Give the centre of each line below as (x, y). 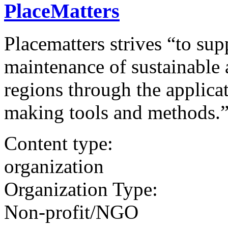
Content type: (59, 144)
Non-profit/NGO (71, 212)
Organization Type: (81, 189)
